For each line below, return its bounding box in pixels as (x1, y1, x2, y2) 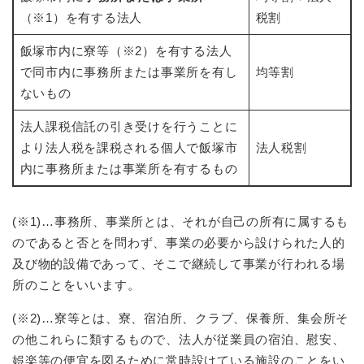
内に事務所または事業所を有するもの (19, 162, 238, 176)
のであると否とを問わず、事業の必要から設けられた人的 (12, 236, 345, 250)
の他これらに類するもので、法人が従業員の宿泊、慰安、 (12, 332, 345, 347)
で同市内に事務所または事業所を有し (19, 65, 238, 80)
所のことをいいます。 (12, 278, 141, 292)
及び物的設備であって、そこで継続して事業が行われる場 (12, 257, 345, 271)
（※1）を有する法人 (19, 11, 142, 25)
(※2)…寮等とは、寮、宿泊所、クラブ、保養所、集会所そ (12, 311, 349, 326)
